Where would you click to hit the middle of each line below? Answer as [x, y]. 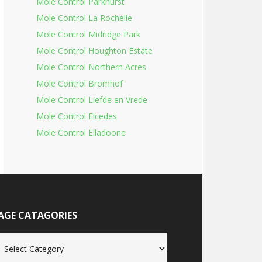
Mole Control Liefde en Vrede [92, 100]
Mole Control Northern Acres [91, 67]
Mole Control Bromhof [80, 83]
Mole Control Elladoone [81, 132]
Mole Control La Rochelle [84, 18]
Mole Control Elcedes [77, 116]
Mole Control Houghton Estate [94, 51]
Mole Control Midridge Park [88, 34]
